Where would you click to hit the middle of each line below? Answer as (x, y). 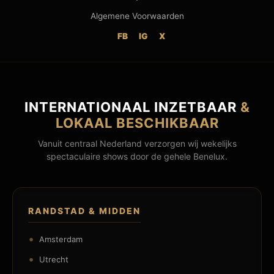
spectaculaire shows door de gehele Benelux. (137, 156)
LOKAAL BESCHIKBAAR (137, 123)
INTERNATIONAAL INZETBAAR (132, 107)
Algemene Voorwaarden (137, 16)
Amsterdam (61, 239)
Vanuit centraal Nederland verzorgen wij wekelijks (137, 143)
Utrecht (54, 259)
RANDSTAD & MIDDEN (84, 211)
